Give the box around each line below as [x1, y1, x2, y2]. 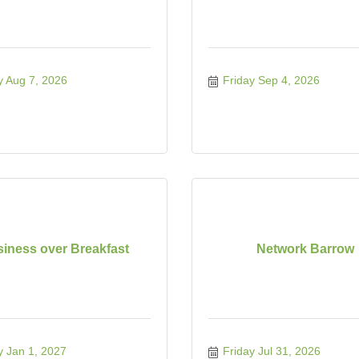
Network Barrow [256, 241, 354, 256]
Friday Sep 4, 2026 [222, 74, 320, 87]
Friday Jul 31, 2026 [222, 345, 321, 357]
